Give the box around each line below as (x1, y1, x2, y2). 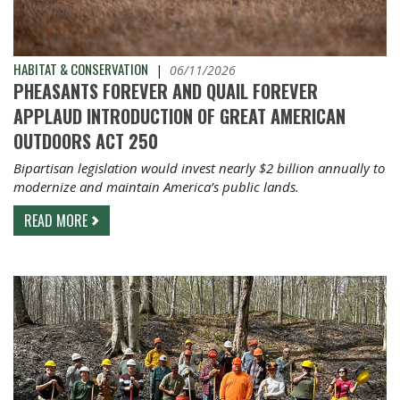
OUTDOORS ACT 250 (13, 128, 162, 155)
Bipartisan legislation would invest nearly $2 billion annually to (13, 159, 385, 178)
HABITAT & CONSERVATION (13, 59, 148, 79)
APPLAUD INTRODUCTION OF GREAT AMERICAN (13, 103, 346, 130)
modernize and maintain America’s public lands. (13, 178, 299, 196)
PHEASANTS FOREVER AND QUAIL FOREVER (13, 78, 318, 105)
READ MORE (24, 210, 87, 232)
